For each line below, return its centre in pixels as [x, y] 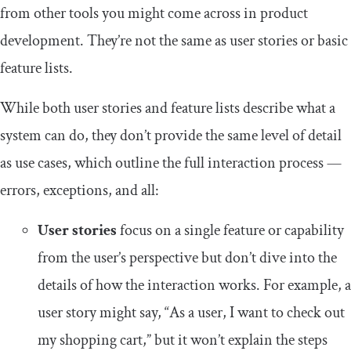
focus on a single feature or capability [230, 231]
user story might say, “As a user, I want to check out [191, 313]
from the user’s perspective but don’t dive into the [187, 258]
